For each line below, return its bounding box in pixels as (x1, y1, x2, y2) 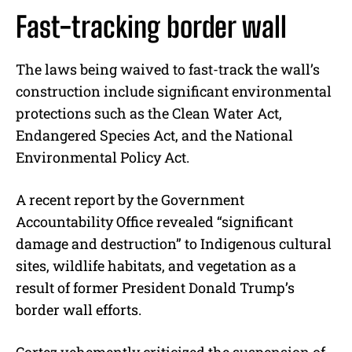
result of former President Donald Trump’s (16, 277, 295, 297)
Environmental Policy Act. (16, 147, 189, 167)
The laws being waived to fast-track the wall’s (16, 59, 320, 79)
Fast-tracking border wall (16, 9, 287, 44)
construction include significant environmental (16, 81, 332, 101)
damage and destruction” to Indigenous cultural (16, 233, 332, 253)
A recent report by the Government (16, 189, 244, 209)
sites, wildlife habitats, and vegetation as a (16, 255, 296, 275)
